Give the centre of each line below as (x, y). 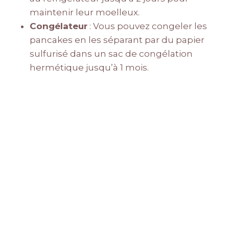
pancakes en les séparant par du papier (117, 40)
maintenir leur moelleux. (85, 13)
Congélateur (59, 26)
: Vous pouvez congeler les (147, 26)
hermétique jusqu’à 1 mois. (89, 68)
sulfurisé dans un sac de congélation (111, 54)
